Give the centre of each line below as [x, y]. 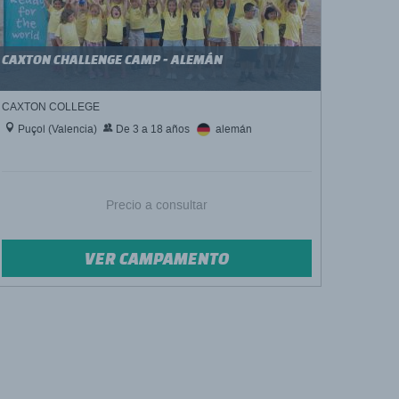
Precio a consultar [157, 205]
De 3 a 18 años [151, 129]
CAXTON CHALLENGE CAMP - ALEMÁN [112, 59]
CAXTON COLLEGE [51, 107]
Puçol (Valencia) [56, 129]
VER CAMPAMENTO [157, 258]
